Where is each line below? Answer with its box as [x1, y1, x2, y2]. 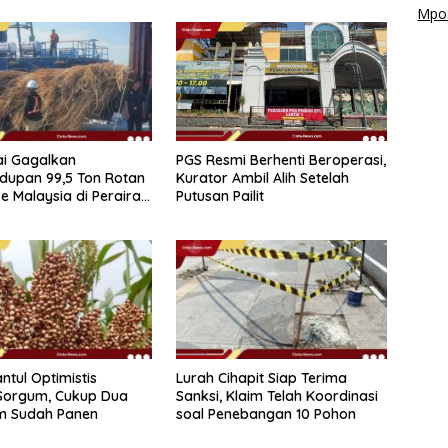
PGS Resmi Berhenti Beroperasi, [175, 151, 386, 170]
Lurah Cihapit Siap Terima [175, 369, 347, 388]
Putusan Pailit [175, 187, 264, 206]
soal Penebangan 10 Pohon [175, 405, 356, 424]
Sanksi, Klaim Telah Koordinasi [175, 387, 378, 406]
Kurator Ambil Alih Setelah [175, 169, 349, 188]
